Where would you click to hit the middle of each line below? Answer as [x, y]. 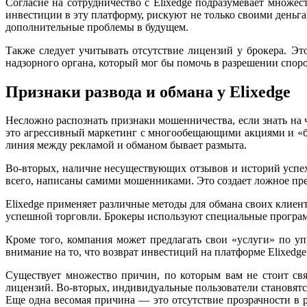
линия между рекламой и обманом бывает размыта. [126, 145]
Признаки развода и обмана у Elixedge [148, 91]
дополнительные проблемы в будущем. [97, 27]
